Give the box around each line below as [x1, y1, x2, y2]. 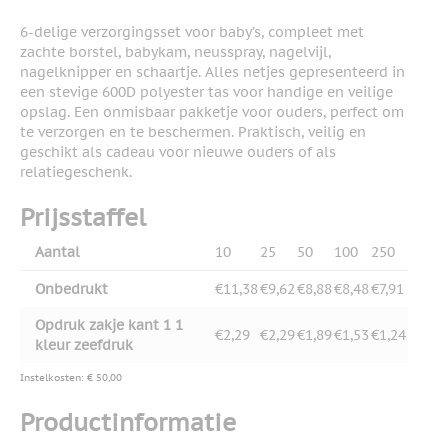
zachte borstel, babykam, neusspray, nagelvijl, [20, 43, 331, 62]
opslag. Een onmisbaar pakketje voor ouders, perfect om [20, 103, 404, 122]
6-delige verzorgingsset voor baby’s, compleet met [20, 23, 364, 42]
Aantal [35, 243, 80, 262]
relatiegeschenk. [20, 163, 132, 182]
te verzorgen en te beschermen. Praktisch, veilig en [20, 123, 366, 142]
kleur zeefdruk [35, 336, 133, 355]
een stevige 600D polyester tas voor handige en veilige [20, 83, 393, 102]
